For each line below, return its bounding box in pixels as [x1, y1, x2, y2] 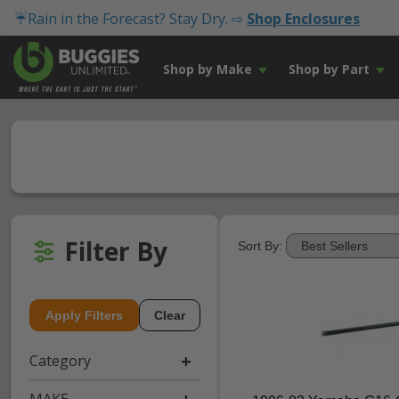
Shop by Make [162, 61, 252, 77]
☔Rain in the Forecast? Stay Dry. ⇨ [14, 9, 247, 28]
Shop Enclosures [247, 9, 360, 28]
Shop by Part [288, 61, 370, 77]
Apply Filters [45, 308, 123, 322]
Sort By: [238, 239, 282, 253]
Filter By [64, 234, 167, 268]
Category [29, 351, 91, 370]
